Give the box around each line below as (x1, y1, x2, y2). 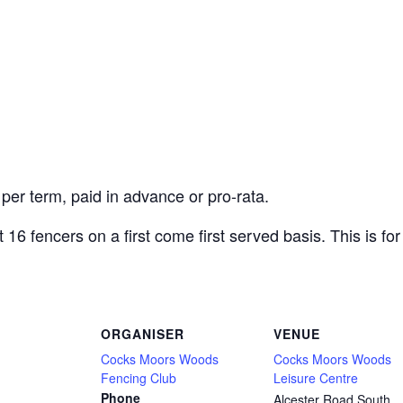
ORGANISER (101, 324, 184, 343)
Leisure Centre (273, 368, 358, 387)
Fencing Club (101, 368, 176, 387)
